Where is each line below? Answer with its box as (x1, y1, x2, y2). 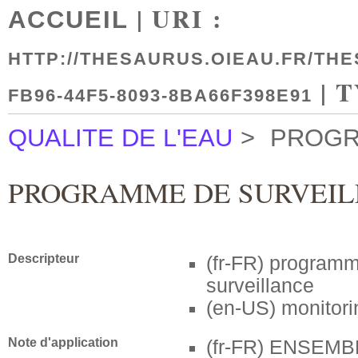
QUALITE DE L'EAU (8, 124, 233, 152)
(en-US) (206, 297, 276, 320)
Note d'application (8, 336, 118, 350)
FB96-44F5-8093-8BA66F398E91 (8, 86, 312, 105)
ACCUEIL (8, 6, 129, 34)
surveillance (206, 275, 314, 297)
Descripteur (8, 252, 79, 266)
